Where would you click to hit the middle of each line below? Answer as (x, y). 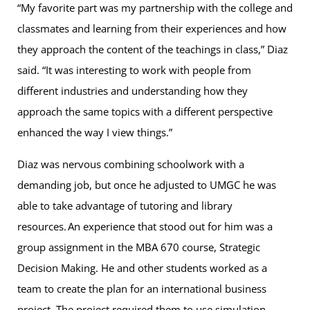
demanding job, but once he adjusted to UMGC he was (147, 184)
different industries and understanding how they (133, 90)
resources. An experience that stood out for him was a (145, 226)
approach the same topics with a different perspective (145, 111)
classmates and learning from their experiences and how (152, 28)
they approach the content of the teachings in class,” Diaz (153, 49)
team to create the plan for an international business (142, 288)
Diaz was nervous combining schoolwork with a (131, 164)
